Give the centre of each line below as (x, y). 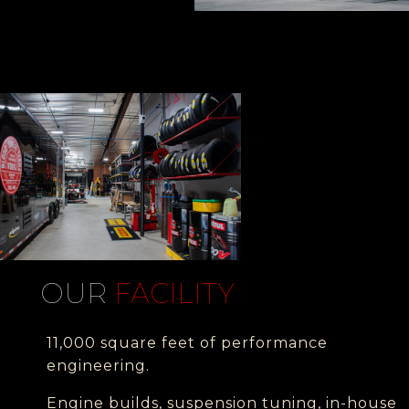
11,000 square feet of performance (187, 343)
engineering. (98, 366)
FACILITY (174, 294)
